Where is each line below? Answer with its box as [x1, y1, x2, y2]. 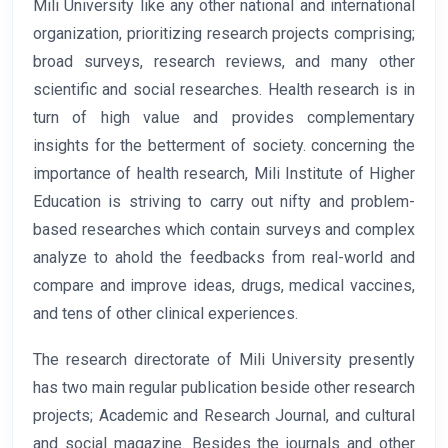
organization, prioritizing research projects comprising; [33, 24, 415, 44]
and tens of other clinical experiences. [33, 304, 298, 324]
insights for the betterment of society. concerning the [33, 136, 415, 156]
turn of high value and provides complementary [33, 108, 415, 128]
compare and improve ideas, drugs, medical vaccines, [33, 276, 415, 296]
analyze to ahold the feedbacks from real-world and [33, 248, 415, 268]
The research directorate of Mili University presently [33, 350, 415, 370]
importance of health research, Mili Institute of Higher [33, 164, 415, 184]
